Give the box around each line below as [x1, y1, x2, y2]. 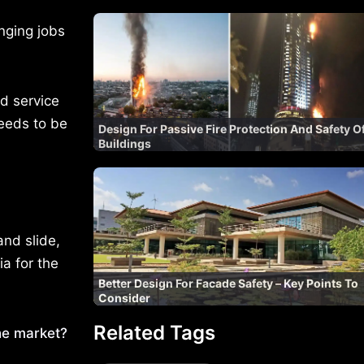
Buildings [97, 136, 151, 150]
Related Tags [93, 320, 215, 344]
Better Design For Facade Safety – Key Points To [97, 275, 358, 290]
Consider [97, 290, 150, 305]
